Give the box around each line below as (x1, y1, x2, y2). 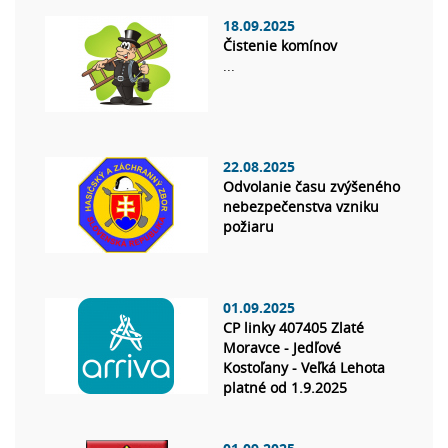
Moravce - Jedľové (223, 338, 341, 358)
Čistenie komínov (223, 36, 337, 56)
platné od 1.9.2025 (223, 378, 347, 398)
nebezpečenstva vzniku (223, 197, 379, 217)
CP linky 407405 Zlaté (223, 318, 364, 338)
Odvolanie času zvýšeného (223, 177, 400, 197)
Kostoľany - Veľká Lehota (223, 358, 385, 378)
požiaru (223, 217, 274, 237)
